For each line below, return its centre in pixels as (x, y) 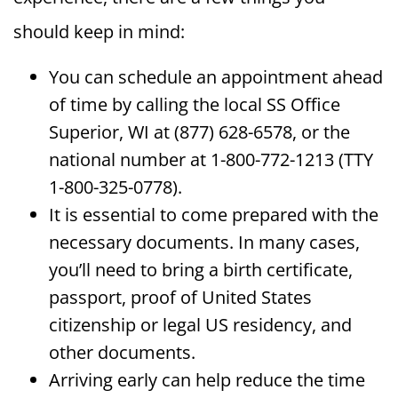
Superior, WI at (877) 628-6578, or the (199, 132)
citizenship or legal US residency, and (200, 325)
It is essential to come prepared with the (214, 215)
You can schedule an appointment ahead (216, 77)
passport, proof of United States (180, 298)
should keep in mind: (99, 32)
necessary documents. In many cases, (204, 243)
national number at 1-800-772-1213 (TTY (211, 160)
